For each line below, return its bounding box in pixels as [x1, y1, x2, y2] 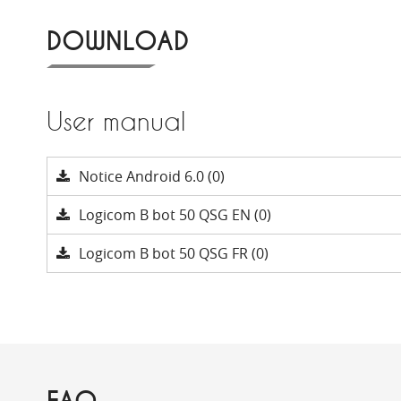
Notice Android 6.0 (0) [79, 166, 225, 186]
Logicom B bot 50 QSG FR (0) [79, 243, 269, 263]
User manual [47, 107, 185, 136]
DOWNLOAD [47, 26, 189, 58]
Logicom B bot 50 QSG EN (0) [79, 205, 271, 225]
